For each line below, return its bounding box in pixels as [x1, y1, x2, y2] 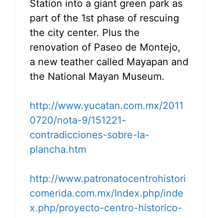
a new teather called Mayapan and [30, 55, 188, 68]
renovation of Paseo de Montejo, [30, 41, 181, 53]
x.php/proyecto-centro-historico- [30, 201, 182, 214]
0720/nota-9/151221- [30, 114, 126, 126]
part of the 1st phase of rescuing [30, 12, 179, 24]
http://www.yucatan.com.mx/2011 [30, 99, 183, 111]
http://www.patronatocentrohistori [30, 172, 186, 184]
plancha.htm [30, 143, 86, 155]
